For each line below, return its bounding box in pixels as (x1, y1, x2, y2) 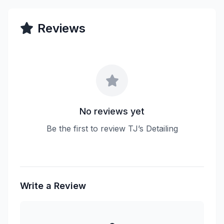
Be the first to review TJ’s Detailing (46, 123, 178, 133)
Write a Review (20, 180, 86, 191)
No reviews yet (79, 106, 144, 116)
